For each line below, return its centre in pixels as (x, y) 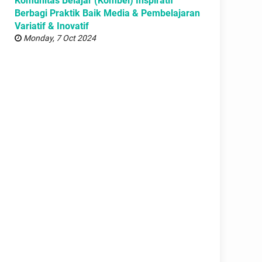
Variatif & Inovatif (52, 26)
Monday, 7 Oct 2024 (59, 38)
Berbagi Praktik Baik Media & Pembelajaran (107, 13)
